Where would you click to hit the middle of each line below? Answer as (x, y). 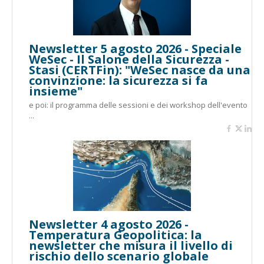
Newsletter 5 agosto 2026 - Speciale (135, 49)
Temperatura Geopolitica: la (115, 235)
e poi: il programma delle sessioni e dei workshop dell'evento (138, 105)
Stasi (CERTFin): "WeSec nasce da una (140, 70)
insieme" (56, 91)
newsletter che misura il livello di (131, 245)
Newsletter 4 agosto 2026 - (109, 224)
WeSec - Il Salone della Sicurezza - (129, 59)
